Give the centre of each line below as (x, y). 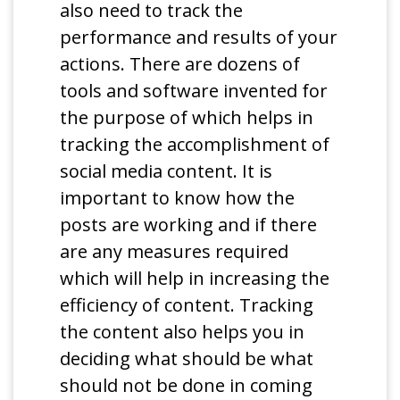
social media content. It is (167, 171)
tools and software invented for (194, 90)
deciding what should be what (187, 358)
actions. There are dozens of (180, 63)
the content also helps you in (183, 331)
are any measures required (175, 251)
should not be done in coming (187, 385)
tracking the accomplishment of (195, 144)
